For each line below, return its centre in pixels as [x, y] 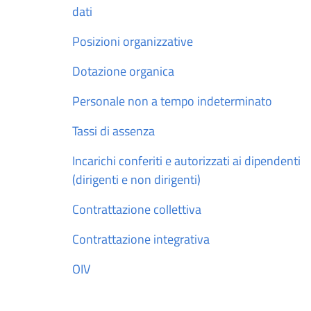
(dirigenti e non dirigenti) [136, 179]
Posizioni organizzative [133, 41]
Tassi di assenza [114, 131]
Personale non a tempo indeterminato [172, 101]
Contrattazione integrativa [141, 239]
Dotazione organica [123, 71]
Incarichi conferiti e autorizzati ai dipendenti [186, 160]
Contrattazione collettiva [137, 209]
